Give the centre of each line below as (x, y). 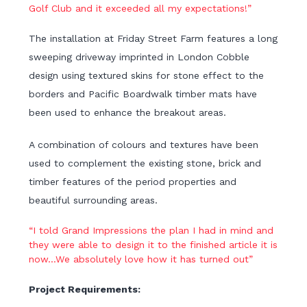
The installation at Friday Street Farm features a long (153, 39)
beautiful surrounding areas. (94, 200)
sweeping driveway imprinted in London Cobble (139, 57)
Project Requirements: (86, 290)
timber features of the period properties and (133, 182)
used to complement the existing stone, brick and (145, 163)
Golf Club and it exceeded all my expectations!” (140, 9)
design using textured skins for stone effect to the (147, 76)
